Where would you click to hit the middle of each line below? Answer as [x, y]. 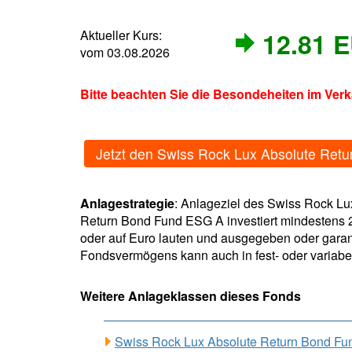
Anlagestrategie [127, 203]
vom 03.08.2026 [125, 53]
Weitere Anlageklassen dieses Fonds [191, 296]
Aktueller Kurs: [121, 35]
